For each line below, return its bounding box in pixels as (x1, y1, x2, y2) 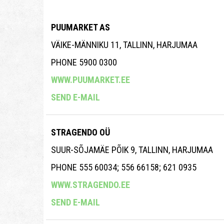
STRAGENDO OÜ (51, 127, 110, 138)
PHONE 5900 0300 (51, 57, 117, 68)
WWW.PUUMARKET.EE (51, 74, 130, 85)
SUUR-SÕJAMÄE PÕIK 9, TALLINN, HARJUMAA (51, 144, 213, 155)
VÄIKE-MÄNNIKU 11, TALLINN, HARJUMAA (51, 39, 197, 50)
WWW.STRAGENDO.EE (51, 179, 130, 190)
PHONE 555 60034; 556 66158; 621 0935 (51, 162, 196, 173)
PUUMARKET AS (51, 22, 110, 33)
